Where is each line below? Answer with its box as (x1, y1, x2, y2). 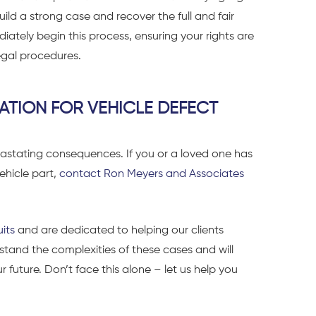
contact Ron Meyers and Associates (59, 168, 244, 180)
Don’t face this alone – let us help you (44, 264, 238, 276)
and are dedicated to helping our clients (15, 224, 224, 236)
